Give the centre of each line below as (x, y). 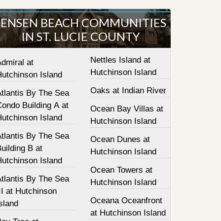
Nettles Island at (121, 60)
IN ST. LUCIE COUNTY (81, 36)
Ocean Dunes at (120, 139)
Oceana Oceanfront (127, 201)
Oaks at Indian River (129, 91)
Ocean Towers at (122, 170)
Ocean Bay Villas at (127, 109)
